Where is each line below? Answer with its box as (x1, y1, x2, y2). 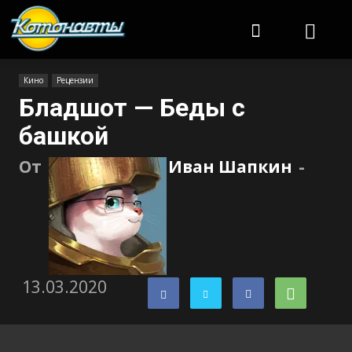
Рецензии (57, 75, 93, 86)
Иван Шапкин (168, 156, 292, 178)
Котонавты (126, 5, 187, 20)
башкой (19, 121, 108, 151)
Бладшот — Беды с (19, 93, 245, 123)
